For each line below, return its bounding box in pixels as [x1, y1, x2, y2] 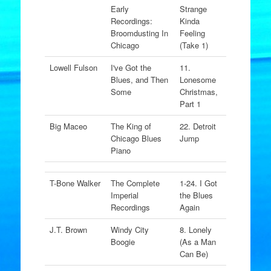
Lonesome [179, 74, 216, 85]
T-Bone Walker [49, 177, 100, 189]
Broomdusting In [110, 27, 168, 39]
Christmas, [179, 86, 218, 97]
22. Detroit [179, 120, 216, 132]
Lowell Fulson [49, 62, 97, 73]
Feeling [179, 27, 205, 39]
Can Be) [179, 248, 208, 260]
